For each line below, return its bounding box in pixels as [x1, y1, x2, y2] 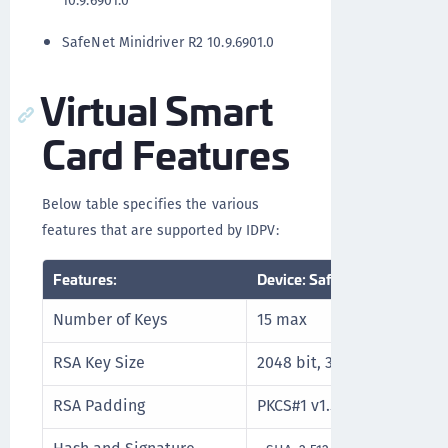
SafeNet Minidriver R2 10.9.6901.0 [62, 32, 275, 52]
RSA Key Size [53, 351, 145, 374]
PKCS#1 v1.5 [257, 394, 338, 417]
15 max [257, 308, 307, 331]
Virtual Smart [40, 79, 273, 138]
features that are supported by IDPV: [42, 220, 279, 240]
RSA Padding [53, 394, 145, 417]
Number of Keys [53, 308, 167, 331]
